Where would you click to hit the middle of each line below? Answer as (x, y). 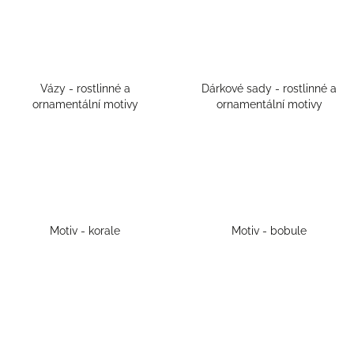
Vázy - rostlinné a (85, 89)
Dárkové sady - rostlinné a (269, 89)
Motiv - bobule (269, 231)
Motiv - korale (85, 231)
